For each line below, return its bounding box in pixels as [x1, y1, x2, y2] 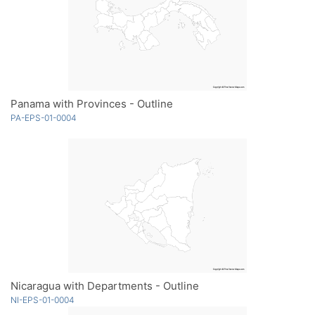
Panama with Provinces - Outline [11, 96, 173, 110]
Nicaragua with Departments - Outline [11, 278, 199, 292]
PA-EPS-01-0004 [11, 112, 77, 123]
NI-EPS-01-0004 [11, 294, 75, 305]
